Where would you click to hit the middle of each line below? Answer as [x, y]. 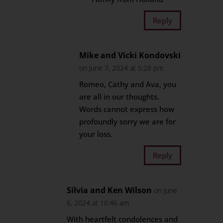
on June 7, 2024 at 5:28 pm [121, 68]
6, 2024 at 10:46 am [98, 203]
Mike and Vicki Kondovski [130, 55]
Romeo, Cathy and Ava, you [128, 84]
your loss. [96, 134]
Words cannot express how [127, 109]
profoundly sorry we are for [128, 121]
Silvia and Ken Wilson [110, 190]
